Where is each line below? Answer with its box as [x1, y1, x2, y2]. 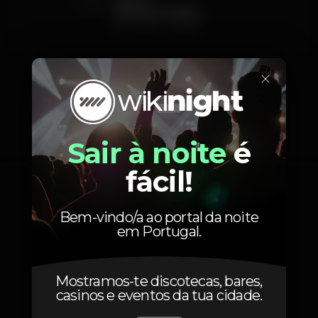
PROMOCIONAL [114, 5, 200, 19]
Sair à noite [67, 136, 226, 171]
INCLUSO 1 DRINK [114, 18, 199, 31]
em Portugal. [116, 223, 202, 241]
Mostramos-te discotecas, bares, [55, 273, 263, 290]
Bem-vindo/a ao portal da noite [60, 209, 258, 226]
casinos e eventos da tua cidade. [55, 287, 263, 305]
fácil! [125, 164, 193, 199]
